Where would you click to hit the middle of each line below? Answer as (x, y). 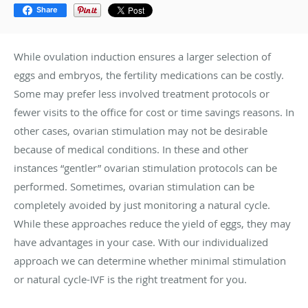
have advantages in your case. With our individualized (141, 242)
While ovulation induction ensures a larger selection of (142, 56)
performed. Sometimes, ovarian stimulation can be (134, 186)
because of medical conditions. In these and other (131, 149)
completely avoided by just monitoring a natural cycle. (142, 205)
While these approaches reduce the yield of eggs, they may (152, 223)
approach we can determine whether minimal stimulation (150, 260)
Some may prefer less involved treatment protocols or (142, 93)
